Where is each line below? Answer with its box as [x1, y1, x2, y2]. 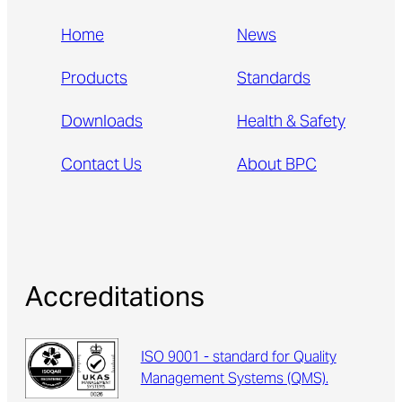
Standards [237, 62, 310, 98]
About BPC [237, 148, 317, 184]
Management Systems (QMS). [140, 363, 328, 395]
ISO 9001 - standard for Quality [140, 342, 336, 373]
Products [61, 62, 127, 98]
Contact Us [61, 148, 142, 184]
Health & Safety [237, 105, 345, 141]
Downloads [61, 105, 143, 141]
